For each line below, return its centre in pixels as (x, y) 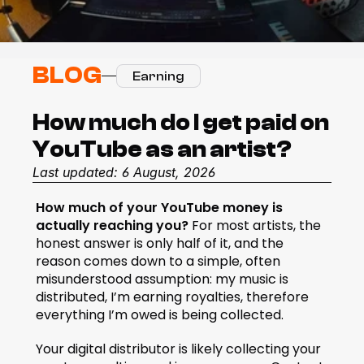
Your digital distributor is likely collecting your (178, 349)
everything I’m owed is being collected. (160, 315)
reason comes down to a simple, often (158, 261)
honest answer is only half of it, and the (160, 243)
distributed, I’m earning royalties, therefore (172, 297)
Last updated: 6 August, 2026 (124, 172)
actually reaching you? (114, 225)
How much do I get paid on (181, 123)
